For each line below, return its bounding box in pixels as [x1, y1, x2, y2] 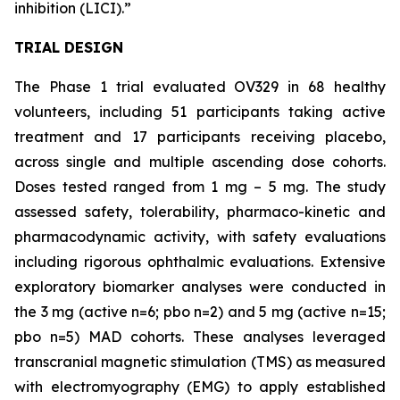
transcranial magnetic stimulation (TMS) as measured [14, 353, 386, 371]
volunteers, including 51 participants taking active [14, 103, 386, 121]
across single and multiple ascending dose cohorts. [14, 153, 386, 171]
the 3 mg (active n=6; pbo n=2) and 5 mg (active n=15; [14, 303, 386, 321]
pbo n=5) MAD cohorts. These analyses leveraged [14, 328, 386, 346]
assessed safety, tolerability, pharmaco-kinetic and [14, 203, 386, 221]
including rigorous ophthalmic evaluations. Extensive [14, 253, 386, 271]
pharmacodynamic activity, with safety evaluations [14, 228, 386, 246]
